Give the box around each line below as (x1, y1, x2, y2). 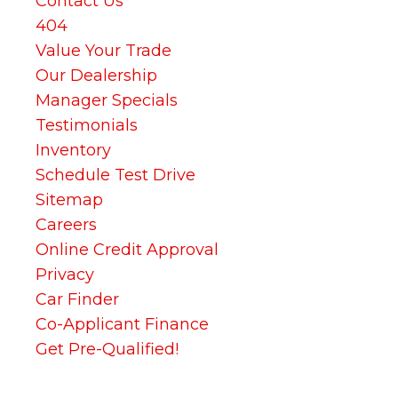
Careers (36, 215, 97, 235)
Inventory (36, 140, 111, 160)
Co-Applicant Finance (36, 314, 209, 334)
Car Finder (36, 290, 119, 309)
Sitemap (36, 190, 103, 210)
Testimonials (36, 115, 138, 135)
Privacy (36, 265, 94, 284)
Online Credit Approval (36, 240, 219, 259)
